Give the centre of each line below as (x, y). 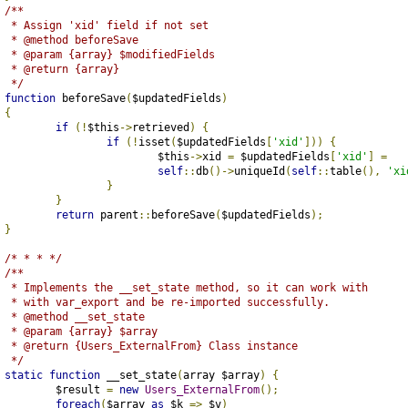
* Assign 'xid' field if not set (106, 25)
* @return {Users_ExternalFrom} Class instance (151, 346)
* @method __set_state (74, 316)
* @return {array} (61, 69)
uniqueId (259, 171)
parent (116, 214)
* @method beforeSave (71, 40)
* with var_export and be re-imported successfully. (167, 302)
